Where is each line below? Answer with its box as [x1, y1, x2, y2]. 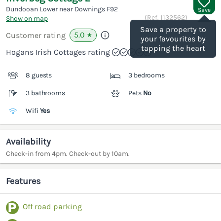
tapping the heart [141, 43, 205, 53]
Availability [6, 136, 51, 147]
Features [6, 176, 40, 187]
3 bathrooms [26, 89, 65, 98]
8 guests [26, 71, 52, 80]
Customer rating [6, 31, 66, 40]
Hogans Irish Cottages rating [6, 47, 110, 57]
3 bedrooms [128, 71, 165, 80]
